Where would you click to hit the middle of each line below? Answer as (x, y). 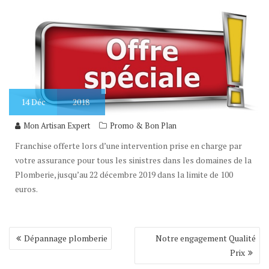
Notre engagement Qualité (206, 238)
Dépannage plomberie (66, 238)
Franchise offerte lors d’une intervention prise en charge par (128, 146)
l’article (29, 260)
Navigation (37, 233)
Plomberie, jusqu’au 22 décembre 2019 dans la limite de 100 (124, 175)
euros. (26, 189)
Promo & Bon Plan (143, 126)
